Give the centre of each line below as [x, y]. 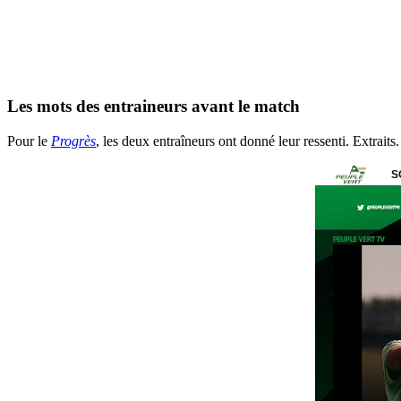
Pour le [29, 141]
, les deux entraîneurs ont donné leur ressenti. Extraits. [247, 141]
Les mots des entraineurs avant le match [154, 107]
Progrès [73, 141]
